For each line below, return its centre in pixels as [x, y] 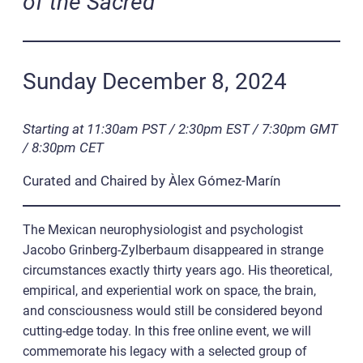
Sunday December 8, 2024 [158, 81]
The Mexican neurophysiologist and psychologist [163, 230]
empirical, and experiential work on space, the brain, [169, 291]
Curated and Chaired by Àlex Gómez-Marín [152, 181]
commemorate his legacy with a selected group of [165, 352]
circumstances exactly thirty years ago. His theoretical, [177, 271]
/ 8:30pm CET [63, 147]
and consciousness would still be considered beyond [173, 311]
